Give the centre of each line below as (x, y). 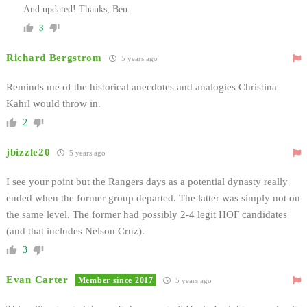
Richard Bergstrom (54, 57)
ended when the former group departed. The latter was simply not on (153, 198)
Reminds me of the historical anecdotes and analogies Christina (142, 87)
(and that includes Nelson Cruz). (75, 231)
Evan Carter (37, 279)
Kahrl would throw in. (53, 103)
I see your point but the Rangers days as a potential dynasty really (147, 181)
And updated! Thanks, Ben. (77, 9)
